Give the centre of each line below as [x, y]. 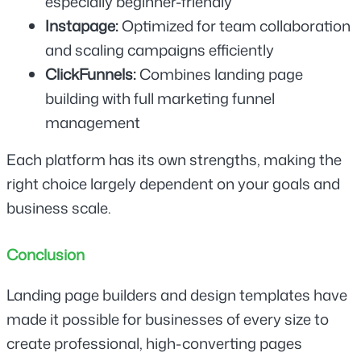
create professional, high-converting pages [154, 343]
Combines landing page [221, 74]
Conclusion [46, 254]
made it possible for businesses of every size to [168, 319]
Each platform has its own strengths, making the [174, 159]
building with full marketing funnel [160, 98]
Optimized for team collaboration [236, 25]
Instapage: [83, 25]
